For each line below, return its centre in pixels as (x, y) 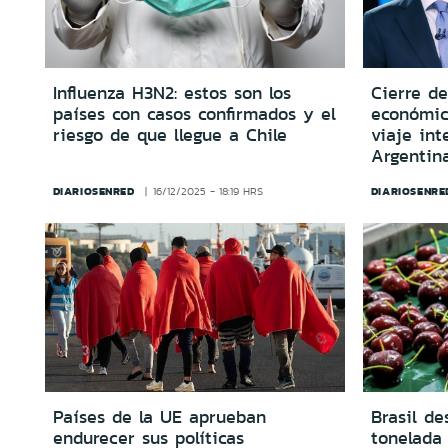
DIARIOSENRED (93, 190)
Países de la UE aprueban (159, 417)
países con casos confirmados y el (194, 113)
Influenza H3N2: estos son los (171, 92)
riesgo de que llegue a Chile (169, 134)
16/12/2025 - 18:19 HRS (208, 191)
